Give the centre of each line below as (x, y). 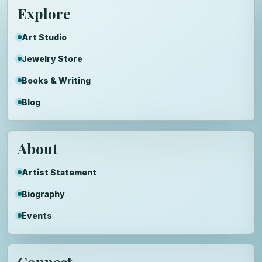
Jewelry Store (52, 58)
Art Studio (44, 37)
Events (37, 215)
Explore (44, 13)
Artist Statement (59, 172)
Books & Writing (56, 80)
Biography (43, 194)
